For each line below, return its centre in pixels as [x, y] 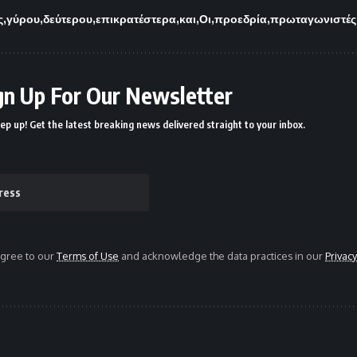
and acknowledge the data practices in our [222, 256]
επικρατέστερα [136, 19]
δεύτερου [68, 19]
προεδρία [241, 19]
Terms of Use [88, 256]
